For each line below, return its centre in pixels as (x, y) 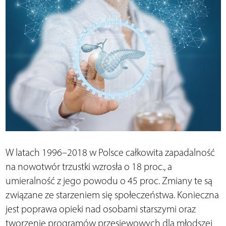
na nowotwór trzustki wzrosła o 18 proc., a (89, 167)
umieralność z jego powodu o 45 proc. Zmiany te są (109, 181)
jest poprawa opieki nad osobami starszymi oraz (100, 209)
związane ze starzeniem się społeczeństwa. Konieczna (112, 195)
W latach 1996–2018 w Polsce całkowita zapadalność (110, 153)
